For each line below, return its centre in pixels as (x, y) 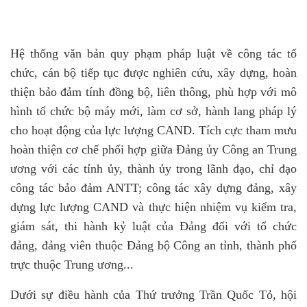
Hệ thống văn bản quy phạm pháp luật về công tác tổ (153, 53)
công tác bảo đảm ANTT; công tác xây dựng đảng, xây (153, 188)
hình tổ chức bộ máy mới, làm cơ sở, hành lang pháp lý (153, 111)
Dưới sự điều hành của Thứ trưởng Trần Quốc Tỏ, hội (153, 295)
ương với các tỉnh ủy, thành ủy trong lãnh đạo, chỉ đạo (153, 169)
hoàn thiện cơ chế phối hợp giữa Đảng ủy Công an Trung (153, 149)
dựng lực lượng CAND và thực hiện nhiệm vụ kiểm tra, (153, 207)
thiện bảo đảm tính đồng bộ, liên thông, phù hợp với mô (153, 92)
